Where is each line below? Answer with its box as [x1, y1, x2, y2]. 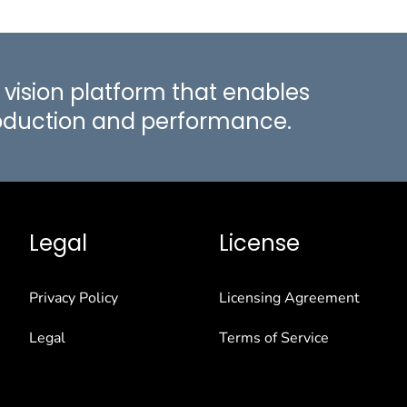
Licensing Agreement [218, 288, 360, 309]
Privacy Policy [29, 288, 119, 309]
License [218, 228, 300, 259]
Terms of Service [218, 328, 329, 349]
